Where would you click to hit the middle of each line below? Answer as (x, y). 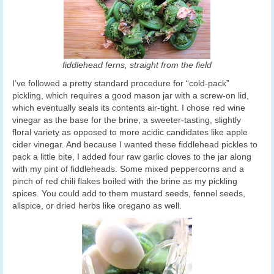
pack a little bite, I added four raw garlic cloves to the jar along (132, 156)
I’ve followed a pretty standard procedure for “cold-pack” (121, 83)
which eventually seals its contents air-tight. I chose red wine (129, 107)
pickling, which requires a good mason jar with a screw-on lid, (131, 95)
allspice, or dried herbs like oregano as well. (97, 205)
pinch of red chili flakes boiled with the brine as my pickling (125, 181)
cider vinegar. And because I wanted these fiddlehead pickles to (135, 144)
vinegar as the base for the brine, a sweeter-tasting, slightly (127, 120)
